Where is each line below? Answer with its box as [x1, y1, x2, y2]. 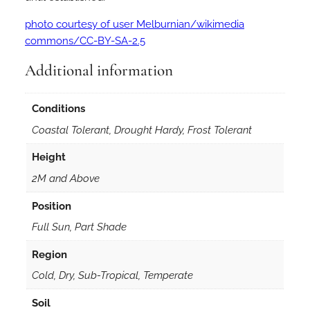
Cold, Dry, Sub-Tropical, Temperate [31, 268, 193, 282]
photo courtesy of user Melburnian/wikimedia [25, 17, 244, 30]
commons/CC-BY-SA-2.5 [25, 34, 145, 47]
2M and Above [31, 172, 100, 185]
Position [31, 199, 71, 212]
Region [31, 247, 67, 261]
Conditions [31, 102, 85, 116]
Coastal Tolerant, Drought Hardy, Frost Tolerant [31, 122, 252, 136]
